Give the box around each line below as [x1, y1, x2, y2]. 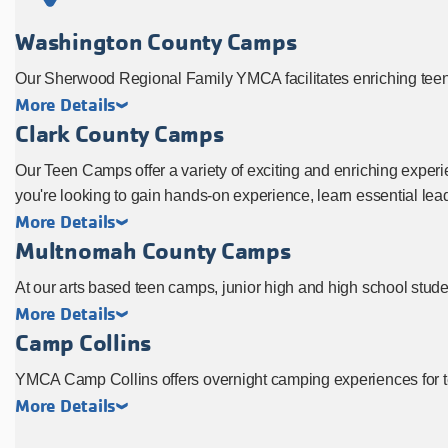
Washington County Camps [15, 26, 297, 57]
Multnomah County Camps [15, 235, 291, 266]
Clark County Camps [15, 118, 224, 149]
